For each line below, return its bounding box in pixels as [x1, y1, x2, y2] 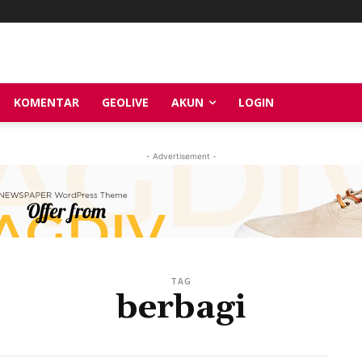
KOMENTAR [14, 94, 79, 110]
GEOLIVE [102, 94, 149, 110]
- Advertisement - [145, 150, 217, 161]
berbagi [116, 286, 246, 329]
